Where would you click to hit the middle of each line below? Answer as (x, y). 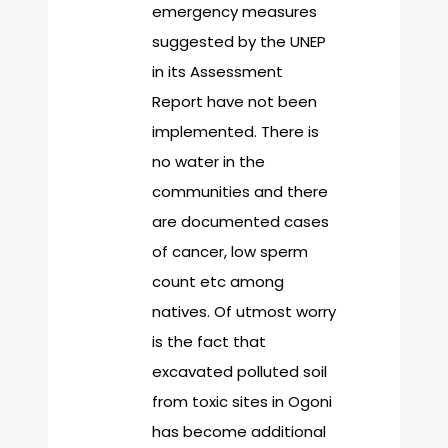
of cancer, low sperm (230, 252)
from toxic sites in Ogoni (242, 402)
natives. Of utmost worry (244, 312)
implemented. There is (235, 132)
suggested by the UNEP (239, 42)
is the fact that (209, 342)
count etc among (218, 282)
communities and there (240, 192)
